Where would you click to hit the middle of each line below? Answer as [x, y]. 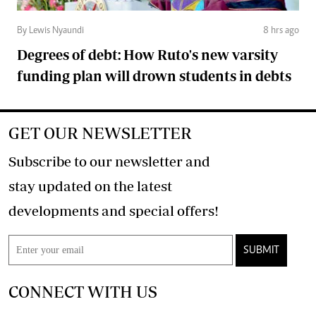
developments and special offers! [198, 210]
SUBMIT [261, 250]
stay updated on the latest [90, 186]
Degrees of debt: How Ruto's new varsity [147, 54]
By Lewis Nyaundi [50, 31]
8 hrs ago [281, 31]
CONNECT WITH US [83, 291]
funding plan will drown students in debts [154, 75]
